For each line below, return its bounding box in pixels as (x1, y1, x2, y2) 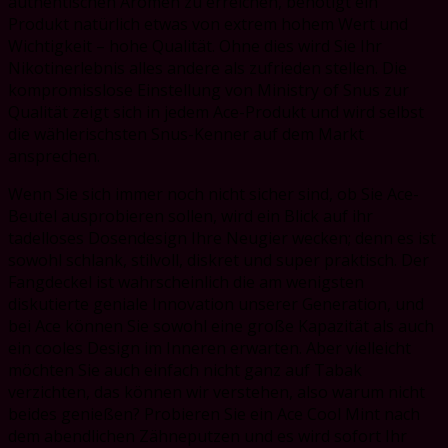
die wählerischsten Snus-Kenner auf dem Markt (8, 122, 364, 145)
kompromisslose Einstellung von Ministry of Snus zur (8, 78, 409, 101)
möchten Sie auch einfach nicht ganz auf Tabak (8, 358, 362, 381)
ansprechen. (8, 144, 100, 167)
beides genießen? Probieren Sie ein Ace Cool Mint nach (8, 402, 420, 425)
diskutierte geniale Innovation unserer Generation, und (8, 292, 424, 315)
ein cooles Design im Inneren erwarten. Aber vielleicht (8, 336, 411, 359)
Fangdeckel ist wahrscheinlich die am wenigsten (8, 270, 364, 293)
